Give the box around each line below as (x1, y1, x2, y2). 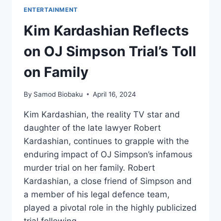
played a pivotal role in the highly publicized (24, 202, 197, 213)
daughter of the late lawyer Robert (24, 122, 161, 133)
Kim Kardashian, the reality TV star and (24, 109, 180, 119)
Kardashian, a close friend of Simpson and (24, 176, 192, 186)
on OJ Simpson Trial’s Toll (24, 42, 196, 60)
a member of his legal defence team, (24, 189, 170, 199)
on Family (24, 63, 88, 80)
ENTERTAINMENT (24, 6, 78, 14)
